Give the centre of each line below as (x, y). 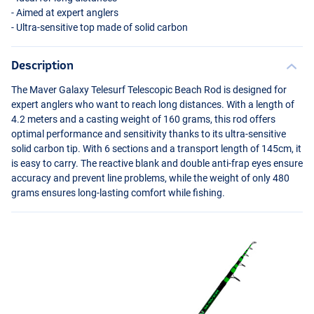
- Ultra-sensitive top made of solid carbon (100, 28)
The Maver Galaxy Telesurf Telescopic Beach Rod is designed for (149, 90)
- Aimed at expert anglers (65, 13)
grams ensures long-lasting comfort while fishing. (118, 193)
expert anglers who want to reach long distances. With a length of (153, 105)
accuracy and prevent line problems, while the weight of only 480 (150, 178)
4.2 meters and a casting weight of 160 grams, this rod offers (143, 120)
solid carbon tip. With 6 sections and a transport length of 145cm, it (156, 149)
